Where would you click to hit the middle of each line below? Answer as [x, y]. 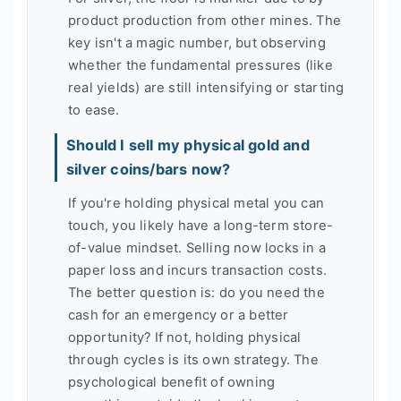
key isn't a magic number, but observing [197, 43]
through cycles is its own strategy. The [193, 359]
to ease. [94, 111]
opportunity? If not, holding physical [185, 337]
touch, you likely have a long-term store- [201, 225]
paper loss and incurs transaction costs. [197, 270]
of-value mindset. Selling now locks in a [197, 247]
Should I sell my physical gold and [188, 145]
